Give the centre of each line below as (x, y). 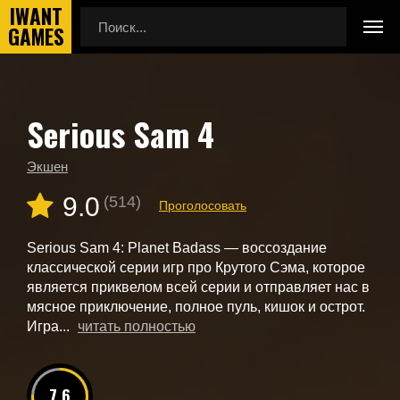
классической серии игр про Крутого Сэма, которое (196, 267)
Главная (51, 122)
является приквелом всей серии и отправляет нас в (198, 287)
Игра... (50, 326)
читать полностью (137, 326)
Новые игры (62, 136)
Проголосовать (203, 205)
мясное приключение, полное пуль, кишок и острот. (196, 307)
